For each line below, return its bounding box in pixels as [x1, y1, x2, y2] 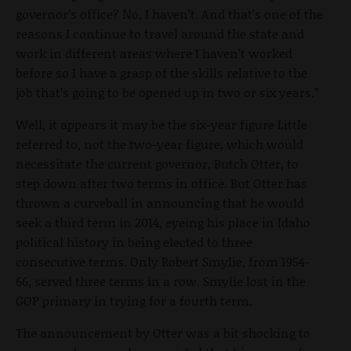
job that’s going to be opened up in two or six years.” [16, 82, 319, 101]
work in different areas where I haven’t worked [16, 43, 292, 62]
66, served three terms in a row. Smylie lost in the [16, 271, 306, 290]
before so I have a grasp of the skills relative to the [16, 63, 307, 81]
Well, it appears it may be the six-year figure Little [16, 114, 307, 133]
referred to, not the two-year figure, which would [16, 134, 303, 153]
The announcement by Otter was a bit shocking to [16, 323, 310, 342]
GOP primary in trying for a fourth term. [16, 291, 252, 309]
